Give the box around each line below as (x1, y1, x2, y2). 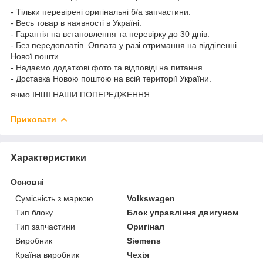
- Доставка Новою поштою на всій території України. (11, 73, 211, 83)
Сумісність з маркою (15, 193, 93, 203)
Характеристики (11, 152, 86, 163)
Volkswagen (127, 193, 176, 203)
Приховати (11, 114, 56, 124)
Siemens (127, 235, 161, 245)
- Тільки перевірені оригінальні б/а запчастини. (11, 6, 191, 16)
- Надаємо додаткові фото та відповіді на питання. (11, 62, 205, 72)
